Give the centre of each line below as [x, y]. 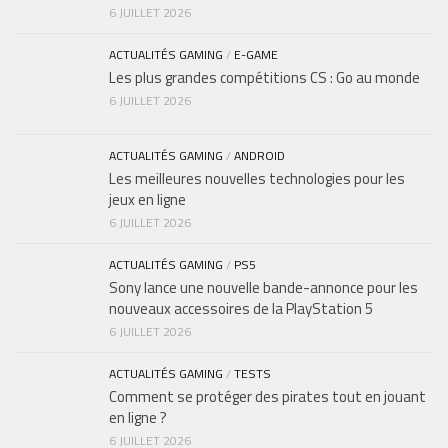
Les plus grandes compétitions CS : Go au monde [264, 77]
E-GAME [256, 54]
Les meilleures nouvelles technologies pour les [257, 178]
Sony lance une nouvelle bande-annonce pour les [263, 287]
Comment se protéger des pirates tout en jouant [267, 396]
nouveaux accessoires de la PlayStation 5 [241, 308]
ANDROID [259, 155]
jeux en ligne [147, 199]
